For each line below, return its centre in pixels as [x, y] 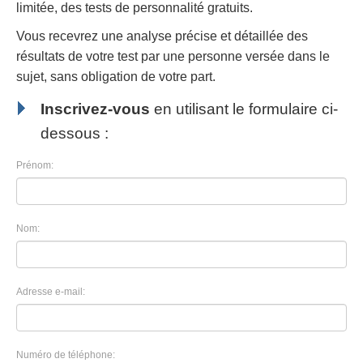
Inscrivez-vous [95, 109]
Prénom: [35, 165]
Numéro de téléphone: [66, 355]
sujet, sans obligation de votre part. [116, 77]
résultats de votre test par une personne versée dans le [173, 56]
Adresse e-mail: [51, 292]
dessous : [75, 133]
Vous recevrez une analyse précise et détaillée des [162, 36]
